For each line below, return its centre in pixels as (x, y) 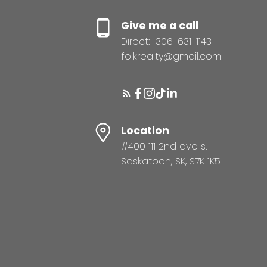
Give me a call (160, 26)
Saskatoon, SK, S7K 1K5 (171, 162)
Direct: (137, 42)
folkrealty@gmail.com (171, 57)
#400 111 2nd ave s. (164, 147)
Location (145, 131)
